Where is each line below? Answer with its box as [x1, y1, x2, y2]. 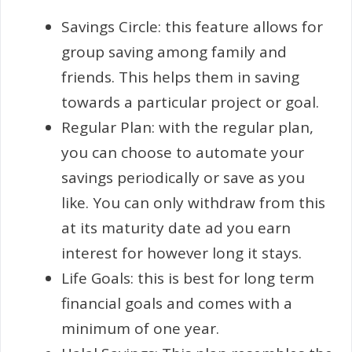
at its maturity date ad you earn [61, 218, 291, 238]
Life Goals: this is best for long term [61, 268, 314, 288]
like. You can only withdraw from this [61, 192, 325, 213]
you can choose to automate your [61, 142, 304, 163]
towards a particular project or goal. [61, 92, 319, 112]
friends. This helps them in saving [61, 67, 299, 87]
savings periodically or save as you [61, 167, 305, 188]
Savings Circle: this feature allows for [61, 16, 323, 37]
